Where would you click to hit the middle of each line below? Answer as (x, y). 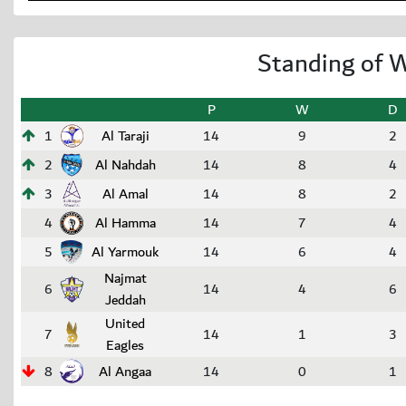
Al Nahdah (125, 165)
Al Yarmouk (125, 252)
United (125, 324)
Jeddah (125, 300)
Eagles (125, 345)
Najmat (125, 278)
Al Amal (125, 194)
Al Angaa (125, 372)
